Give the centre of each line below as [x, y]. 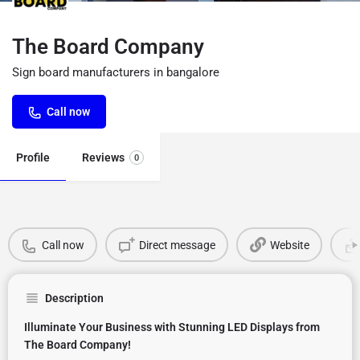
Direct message [177, 245]
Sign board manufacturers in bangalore [116, 72]
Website [289, 245]
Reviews [103, 157]
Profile [33, 157]
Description [74, 298]
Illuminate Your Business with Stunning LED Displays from [172, 327]
